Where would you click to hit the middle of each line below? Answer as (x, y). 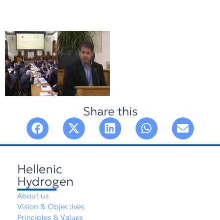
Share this (110, 111)
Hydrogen (45, 181)
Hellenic (40, 169)
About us (33, 195)
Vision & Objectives (51, 206)
